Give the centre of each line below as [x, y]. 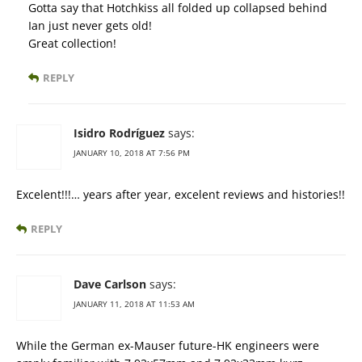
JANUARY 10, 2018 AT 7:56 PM [132, 153]
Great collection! [72, 44]
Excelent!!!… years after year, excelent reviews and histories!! [181, 195]
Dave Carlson [110, 284]
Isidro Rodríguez [119, 133]
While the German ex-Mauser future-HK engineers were [168, 346]
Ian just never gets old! [90, 26]
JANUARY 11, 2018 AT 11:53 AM [134, 304]
